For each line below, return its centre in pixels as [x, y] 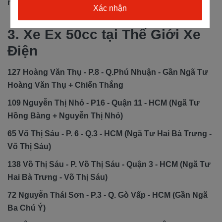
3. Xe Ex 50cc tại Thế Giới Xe [104, 35]
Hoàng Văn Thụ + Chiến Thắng [65, 85]
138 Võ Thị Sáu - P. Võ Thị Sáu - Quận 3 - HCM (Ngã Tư [109, 165]
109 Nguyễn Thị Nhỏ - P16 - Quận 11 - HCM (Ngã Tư [104, 103]
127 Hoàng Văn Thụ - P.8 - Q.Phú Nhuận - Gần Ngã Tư [108, 72]
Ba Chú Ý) [27, 208]
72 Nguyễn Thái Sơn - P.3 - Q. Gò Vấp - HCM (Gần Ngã [108, 195]
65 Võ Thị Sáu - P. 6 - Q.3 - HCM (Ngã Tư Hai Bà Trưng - [110, 134]
